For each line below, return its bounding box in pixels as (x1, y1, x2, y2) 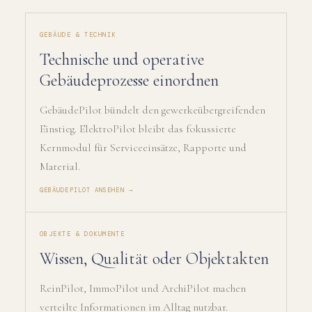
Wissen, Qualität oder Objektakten (40, 249, 269, 269)
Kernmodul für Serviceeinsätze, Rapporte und (40, 141, 247, 155)
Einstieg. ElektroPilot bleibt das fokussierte (40, 122, 236, 136)
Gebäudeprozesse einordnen (40, 70, 219, 91)
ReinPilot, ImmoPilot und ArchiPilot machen (40, 281, 246, 295)
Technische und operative (40, 49, 204, 70)
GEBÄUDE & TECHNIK (40, 31, 116, 39)
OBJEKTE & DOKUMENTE (40, 230, 125, 238)
